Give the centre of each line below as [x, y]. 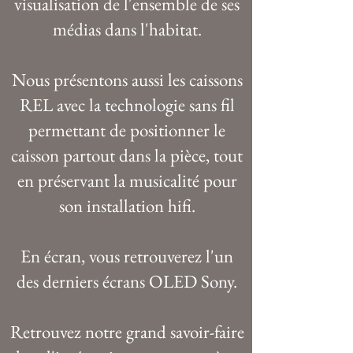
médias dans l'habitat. [127, 29]
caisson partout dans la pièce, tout [127, 155]
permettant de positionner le [127, 130]
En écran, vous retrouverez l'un [127, 256]
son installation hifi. [127, 205]
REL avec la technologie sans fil [127, 104]
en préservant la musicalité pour [127, 180]
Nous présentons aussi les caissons [127, 79]
